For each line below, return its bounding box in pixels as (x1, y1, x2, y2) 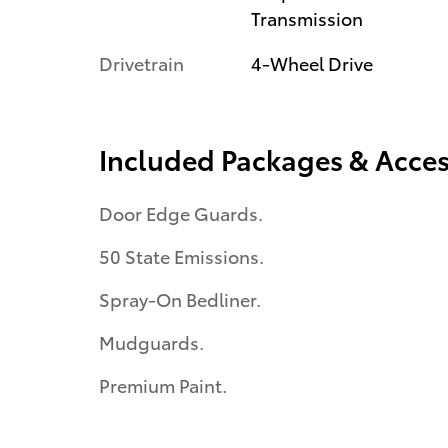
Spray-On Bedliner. (99, 286, 261, 311)
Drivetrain (99, 50, 184, 75)
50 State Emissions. (99, 243, 264, 268)
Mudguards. (99, 329, 204, 354)
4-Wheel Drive (250, 50, 373, 75)
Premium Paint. (99, 372, 227, 397)
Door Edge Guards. (99, 200, 263, 225)
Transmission (250, 5, 363, 30)
